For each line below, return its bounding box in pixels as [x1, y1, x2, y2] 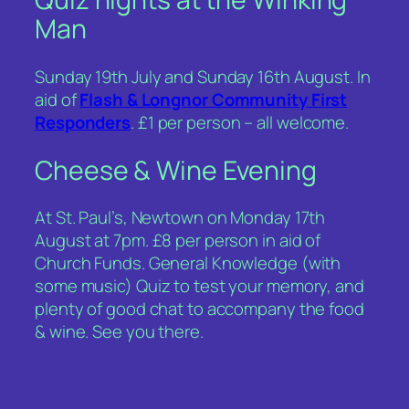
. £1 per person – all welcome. [131, 110, 350, 135]
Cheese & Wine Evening [35, 152, 317, 188]
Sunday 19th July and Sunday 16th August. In [35, 65, 371, 89]
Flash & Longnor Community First [79, 88, 348, 112]
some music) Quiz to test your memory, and [35, 274, 364, 299]
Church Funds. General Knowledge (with [35, 251, 341, 276]
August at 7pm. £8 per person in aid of [35, 228, 321, 253]
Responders [35, 110, 131, 135]
